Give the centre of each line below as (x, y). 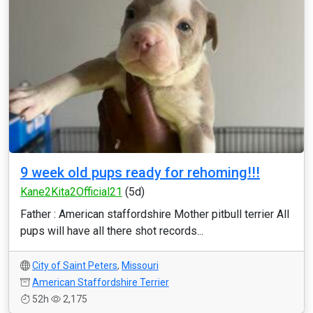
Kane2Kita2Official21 (71, 192)
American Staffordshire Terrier (101, 282)
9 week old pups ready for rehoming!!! (140, 173)
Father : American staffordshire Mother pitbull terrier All (155, 214)
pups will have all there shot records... (112, 231)
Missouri (140, 265)
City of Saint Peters (75, 265)
